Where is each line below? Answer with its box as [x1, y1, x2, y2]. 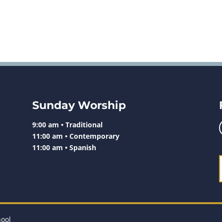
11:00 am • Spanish [32, 142, 96, 152]
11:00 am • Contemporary [32, 131, 119, 141]
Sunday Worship [32, 98, 126, 112]
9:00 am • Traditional [32, 119, 103, 129]
